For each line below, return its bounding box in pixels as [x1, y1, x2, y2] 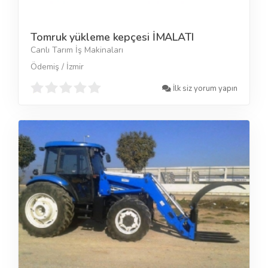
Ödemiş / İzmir [31, 61, 84, 73]
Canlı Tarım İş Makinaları [31, 44, 123, 56]
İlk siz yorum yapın [171, 83, 237, 94]
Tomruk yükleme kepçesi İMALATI [31, 30, 194, 45]
